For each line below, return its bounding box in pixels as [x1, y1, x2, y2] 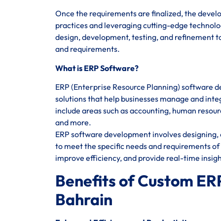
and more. [55, 117, 91, 128]
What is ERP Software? [55, 63, 139, 73]
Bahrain [55, 189, 112, 209]
